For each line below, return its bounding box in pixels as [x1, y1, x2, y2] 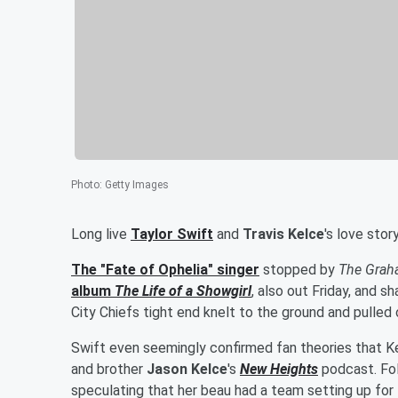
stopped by [259, 260, 338, 278]
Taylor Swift [131, 225, 213, 243]
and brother [71, 360, 147, 378]
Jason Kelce [147, 360, 227, 378]
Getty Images [105, 178, 169, 191]
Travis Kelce [243, 225, 324, 243]
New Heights [240, 360, 318, 378]
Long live [71, 225, 131, 243]
